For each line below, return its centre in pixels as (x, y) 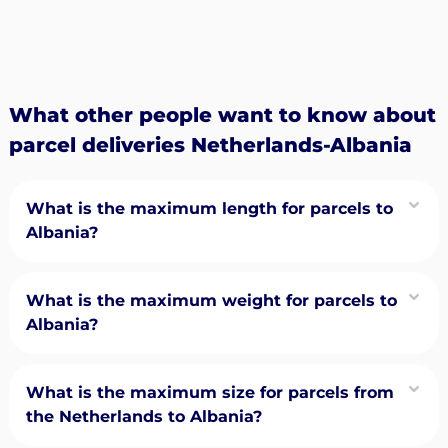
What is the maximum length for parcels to (209, 208)
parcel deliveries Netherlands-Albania (210, 144)
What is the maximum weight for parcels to (211, 300)
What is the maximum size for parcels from (209, 392)
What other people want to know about (222, 114)
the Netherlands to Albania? (143, 416)
